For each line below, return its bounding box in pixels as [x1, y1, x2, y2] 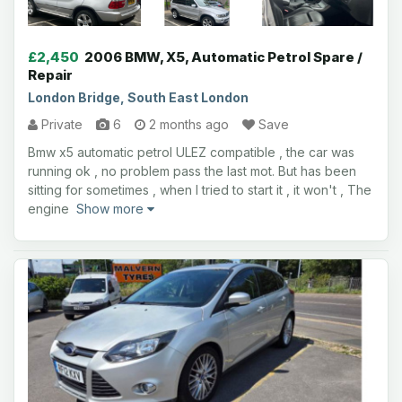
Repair [28, 66, 73, 83]
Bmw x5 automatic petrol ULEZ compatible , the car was [28, 144, 354, 160]
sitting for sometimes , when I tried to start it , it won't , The [28, 182, 371, 197]
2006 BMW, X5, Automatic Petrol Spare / [84, 48, 363, 66]
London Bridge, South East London [28, 90, 249, 105]
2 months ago [145, 117, 229, 132]
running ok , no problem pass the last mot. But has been [28, 163, 356, 179]
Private [38, 117, 83, 132]
